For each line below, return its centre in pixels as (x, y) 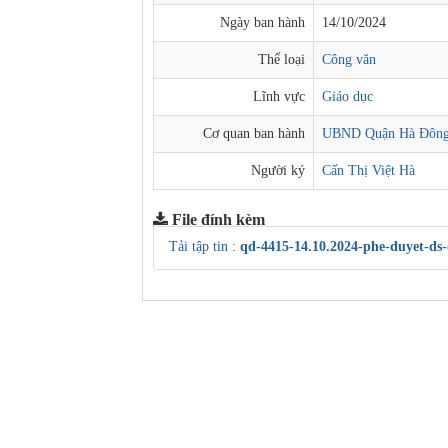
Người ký (278, 170)
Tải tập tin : (204, 246)
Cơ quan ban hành (254, 133)
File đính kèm (218, 219)
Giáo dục (347, 96)
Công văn (349, 59)
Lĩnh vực (279, 96)
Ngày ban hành (262, 22)
